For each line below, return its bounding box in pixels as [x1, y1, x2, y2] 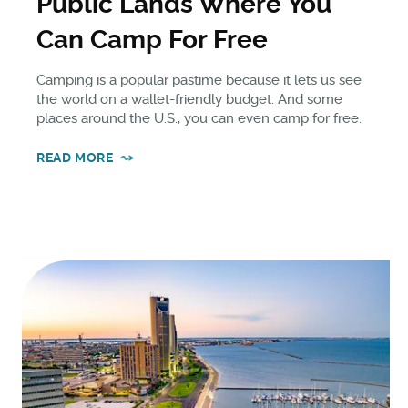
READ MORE [36, 149, 114, 165]
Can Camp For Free [36, 24, 268, 55]
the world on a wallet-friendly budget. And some [36, 90, 342, 107]
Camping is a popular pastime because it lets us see [36, 71, 362, 88]
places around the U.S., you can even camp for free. [36, 109, 362, 127]
